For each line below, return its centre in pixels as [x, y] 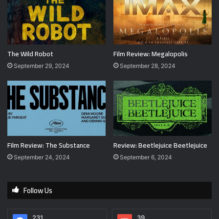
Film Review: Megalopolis [151, 54]
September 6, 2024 [146, 157]
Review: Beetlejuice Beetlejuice [160, 145]
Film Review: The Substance [49, 145]
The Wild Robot [30, 54]
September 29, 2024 [42, 66]
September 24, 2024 [42, 157]
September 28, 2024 [148, 66]
